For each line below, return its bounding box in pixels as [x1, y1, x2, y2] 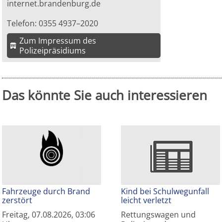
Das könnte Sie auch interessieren [2, 86, 207, 105]
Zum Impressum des [19, 35, 97, 47]
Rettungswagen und [121, 209, 196, 221]
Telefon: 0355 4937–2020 [7, 18, 99, 29]
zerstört [2, 195, 32, 206]
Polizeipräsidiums [19, 45, 86, 56]
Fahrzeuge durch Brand [2, 186, 90, 197]
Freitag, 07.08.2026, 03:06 [2, 209, 95, 221]
